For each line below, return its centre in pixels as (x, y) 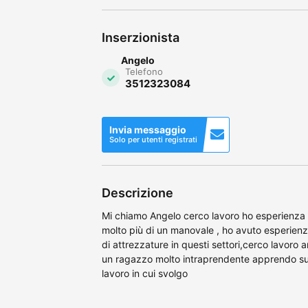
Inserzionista (141, 37)
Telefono (144, 71)
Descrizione (137, 192)
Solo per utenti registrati (153, 139)
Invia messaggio (148, 129)
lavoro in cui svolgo (145, 273)
